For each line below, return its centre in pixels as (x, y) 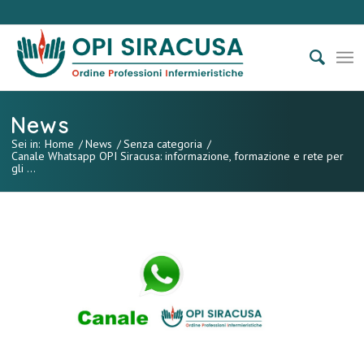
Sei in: (26, 144)
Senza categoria (163, 144)
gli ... (24, 168)
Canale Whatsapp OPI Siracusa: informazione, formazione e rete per (178, 156)
